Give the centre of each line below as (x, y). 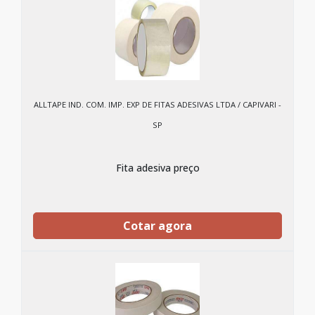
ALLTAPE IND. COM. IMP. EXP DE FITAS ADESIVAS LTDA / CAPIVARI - (157, 104)
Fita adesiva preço (157, 168)
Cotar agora (157, 226)
